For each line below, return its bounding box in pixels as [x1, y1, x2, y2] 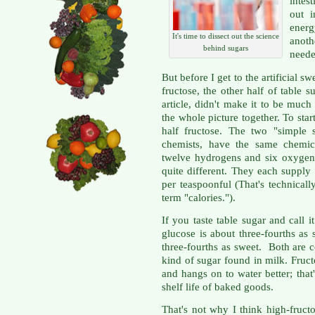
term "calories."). [162, 191, 236, 203]
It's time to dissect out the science [172, 32, 279, 41]
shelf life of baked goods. [162, 281, 274, 292]
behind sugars [203, 44, 248, 53]
